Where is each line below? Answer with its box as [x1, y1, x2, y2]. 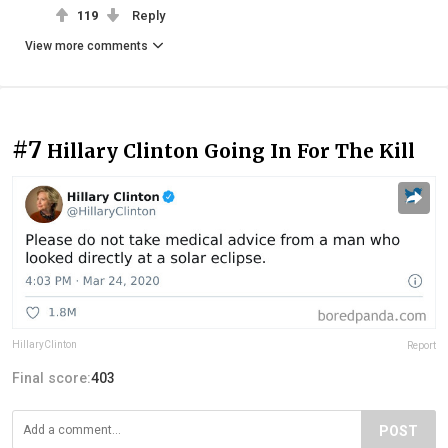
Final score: [12, 370, 91, 387]
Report [407, 340, 436, 352]
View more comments [25, 38, 148, 53]
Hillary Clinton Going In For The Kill [47, 138, 415, 163]
